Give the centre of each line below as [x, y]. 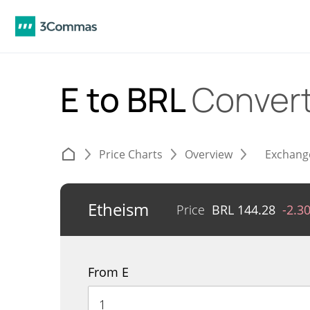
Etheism [118, 209]
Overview [209, 154]
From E [108, 272]
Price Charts [131, 154]
